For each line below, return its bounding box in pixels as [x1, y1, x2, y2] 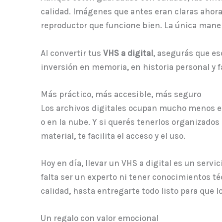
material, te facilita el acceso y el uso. [41, 130, 185, 141]
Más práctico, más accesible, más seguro [41, 89, 201, 99]
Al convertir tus [41, 48, 103, 58]
